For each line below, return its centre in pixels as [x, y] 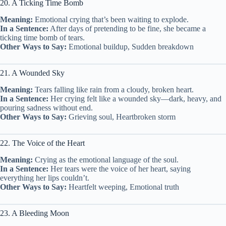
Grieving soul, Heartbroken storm [121, 117]
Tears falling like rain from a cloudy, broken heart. [113, 89]
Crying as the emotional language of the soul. [106, 159]
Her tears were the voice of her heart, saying [120, 168]
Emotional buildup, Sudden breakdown [130, 46]
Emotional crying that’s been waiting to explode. [111, 19]
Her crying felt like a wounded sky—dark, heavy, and [135, 98]
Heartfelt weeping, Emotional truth [123, 187]
